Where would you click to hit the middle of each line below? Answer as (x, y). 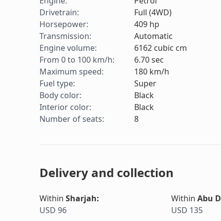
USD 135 (187, 210)
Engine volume (67, 48)
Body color (59, 95)
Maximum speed (71, 72)
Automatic (153, 36)
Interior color (64, 107)
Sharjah (81, 199)
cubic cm (170, 48)
